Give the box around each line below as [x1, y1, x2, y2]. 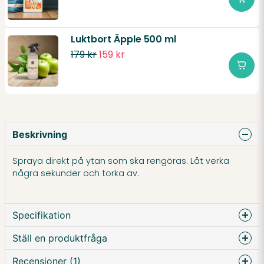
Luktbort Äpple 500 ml [71, 32, 176, 47]
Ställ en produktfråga [12, 232, 107, 245]
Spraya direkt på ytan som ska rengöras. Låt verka [12, 154, 229, 167]
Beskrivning [12, 128, 67, 141]
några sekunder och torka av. [12, 167, 139, 179]
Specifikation [12, 209, 71, 222]
